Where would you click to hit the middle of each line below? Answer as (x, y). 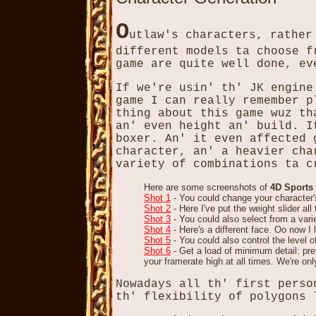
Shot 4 (157, 230)
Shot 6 (157, 251)
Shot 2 (157, 208)
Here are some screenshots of (207, 187)
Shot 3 (157, 219)
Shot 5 (157, 240)
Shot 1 (157, 198)
